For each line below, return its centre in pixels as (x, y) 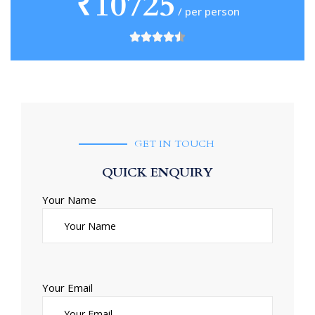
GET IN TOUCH (175, 144)
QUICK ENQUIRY (157, 173)
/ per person (207, 12)
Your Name (69, 200)
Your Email (67, 288)
